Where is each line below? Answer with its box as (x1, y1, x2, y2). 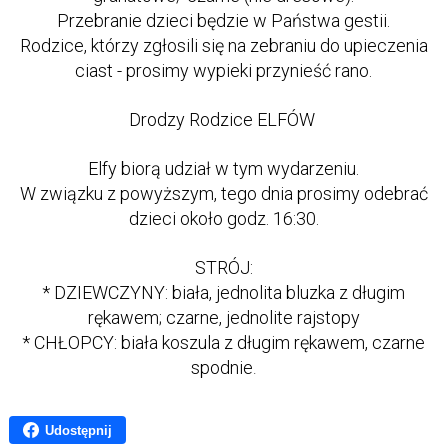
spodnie (190, 357, 253, 379)
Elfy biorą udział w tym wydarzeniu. (88, 158, 360, 180)
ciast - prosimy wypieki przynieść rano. (75, 60, 373, 82)
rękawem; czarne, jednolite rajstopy (87, 307, 360, 329)
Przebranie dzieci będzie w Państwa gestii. (57, 10, 391, 32)
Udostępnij (44, 422, 112, 438)
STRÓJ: (194, 257, 253, 279)
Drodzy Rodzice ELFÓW (128, 109, 319, 131)
